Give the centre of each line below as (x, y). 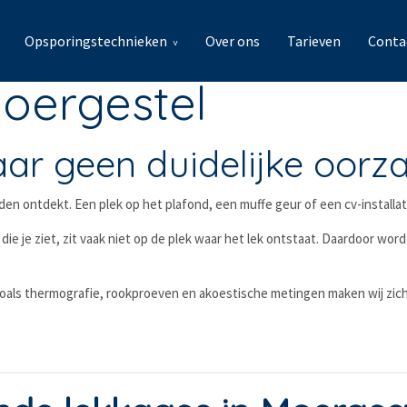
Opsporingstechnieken (96, 41)
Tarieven (314, 41)
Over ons (233, 41)
